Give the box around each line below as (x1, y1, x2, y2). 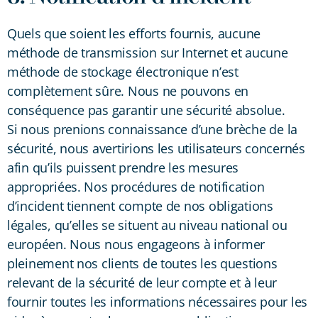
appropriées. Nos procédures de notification (7, 177, 265, 195)
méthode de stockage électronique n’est (7, 62, 238, 80)
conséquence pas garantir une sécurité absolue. (7, 101, 285, 119)
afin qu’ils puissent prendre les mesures (7, 158, 239, 176)
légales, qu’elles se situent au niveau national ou (7, 216, 287, 234)
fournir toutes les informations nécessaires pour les (7, 292, 307, 310)
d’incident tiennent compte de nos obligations (7, 197, 273, 214)
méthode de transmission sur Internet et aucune (7, 43, 288, 61)
